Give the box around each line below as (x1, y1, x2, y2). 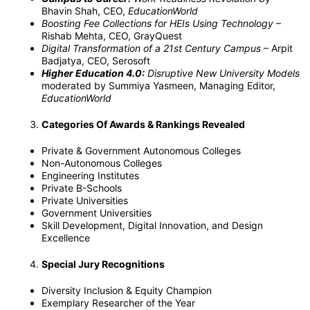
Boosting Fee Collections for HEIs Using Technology (42, 17, 273, 30)
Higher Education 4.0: (42, 67, 145, 80)
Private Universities (42, 194, 131, 207)
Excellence (42, 232, 93, 244)
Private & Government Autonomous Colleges (42, 145, 244, 157)
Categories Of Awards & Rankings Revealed (42, 118, 245, 131)
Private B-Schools (42, 182, 125, 194)
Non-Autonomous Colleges (42, 157, 165, 170)
